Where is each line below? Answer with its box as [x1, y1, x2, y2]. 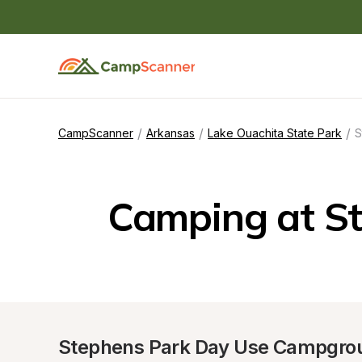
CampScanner [58, 126, 133, 140]
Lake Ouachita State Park [208, 126, 342, 140]
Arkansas [146, 126, 195, 140]
